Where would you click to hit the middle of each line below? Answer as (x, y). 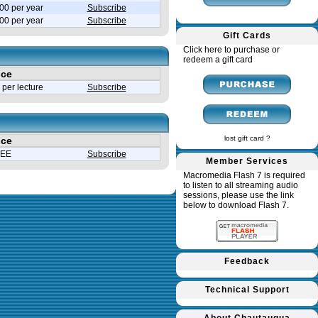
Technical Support (247, 290)
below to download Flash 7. (236, 205)
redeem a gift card (218, 60)
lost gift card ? (247, 138)
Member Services (247, 161)
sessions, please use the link (238, 195)
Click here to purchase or (231, 50)
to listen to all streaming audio (241, 185)
